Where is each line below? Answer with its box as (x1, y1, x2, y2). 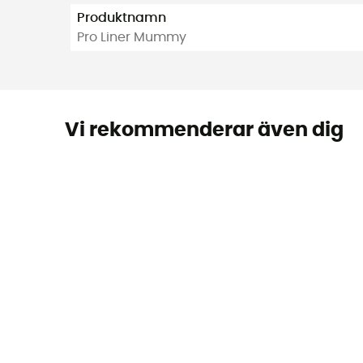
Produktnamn (77, 11, 166, 25)
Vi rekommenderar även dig (64, 120, 344, 140)
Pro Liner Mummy (77, 31, 186, 45)
